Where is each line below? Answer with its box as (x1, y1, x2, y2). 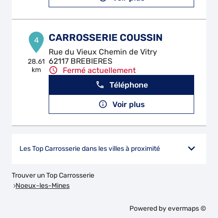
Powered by (129, 204, 168, 213)
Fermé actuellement (63, 66, 136, 75)
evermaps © (168, 204, 206, 213)
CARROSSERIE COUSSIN (49, 32, 163, 43)
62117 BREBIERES (49, 56, 113, 66)
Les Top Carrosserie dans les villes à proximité (19, 145, 160, 153)
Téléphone (109, 80, 148, 90)
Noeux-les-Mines (16, 181, 70, 190)
